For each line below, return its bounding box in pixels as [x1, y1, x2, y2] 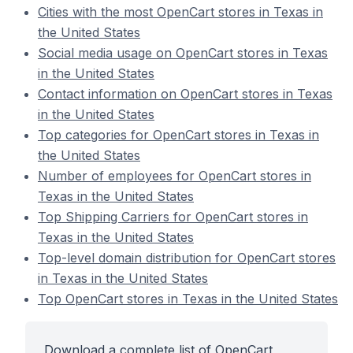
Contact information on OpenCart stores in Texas [38, 86, 333, 102]
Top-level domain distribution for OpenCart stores [38, 250, 336, 266]
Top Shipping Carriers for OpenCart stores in [38, 209, 308, 225]
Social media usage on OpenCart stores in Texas [38, 45, 328, 61]
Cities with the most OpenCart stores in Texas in [38, 4, 323, 20]
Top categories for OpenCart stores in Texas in [38, 127, 319, 143]
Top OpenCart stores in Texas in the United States [38, 291, 338, 307]
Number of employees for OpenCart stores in [38, 168, 311, 184]
